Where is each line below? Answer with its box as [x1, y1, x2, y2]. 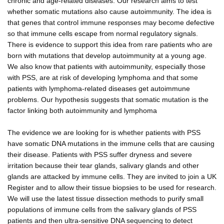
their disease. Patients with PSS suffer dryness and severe [7, 150, 192, 158]
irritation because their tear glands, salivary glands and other [7, 161, 199, 169]
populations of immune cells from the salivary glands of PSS [7, 205, 196, 213]
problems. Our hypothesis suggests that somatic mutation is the [7, 95, 208, 103]
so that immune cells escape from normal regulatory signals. [7, 29, 198, 37]
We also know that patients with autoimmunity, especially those [7, 62, 205, 70]
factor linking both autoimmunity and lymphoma [7, 106, 157, 114]
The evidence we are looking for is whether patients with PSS [7, 128, 200, 136]
